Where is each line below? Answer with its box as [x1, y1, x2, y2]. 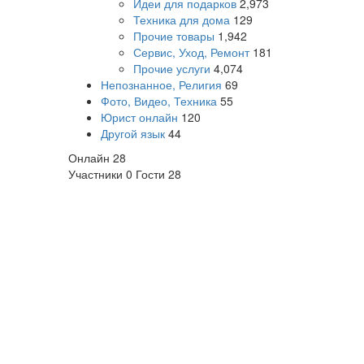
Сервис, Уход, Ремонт [132, 44, 249, 60]
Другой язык [100, 125, 165, 141]
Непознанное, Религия [100, 76, 222, 93]
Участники [67, 166, 126, 182]
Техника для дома [132, 11, 230, 28]
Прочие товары [132, 28, 214, 44]
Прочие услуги [132, 60, 210, 76]
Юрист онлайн [100, 109, 178, 125]
